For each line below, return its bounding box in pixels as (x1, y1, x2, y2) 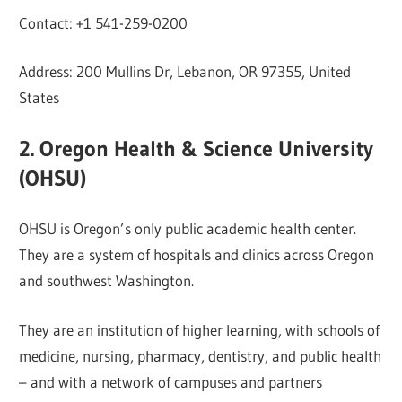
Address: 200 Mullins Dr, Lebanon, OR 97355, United (19, 62, 352, 82)
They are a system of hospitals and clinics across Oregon (19, 245, 375, 265)
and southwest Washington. (19, 271, 195, 291)
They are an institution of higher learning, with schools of (19, 319, 380, 339)
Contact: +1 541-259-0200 (19, 13, 188, 32)
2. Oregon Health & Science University (19, 135, 374, 162)
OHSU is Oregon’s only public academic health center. (19, 219, 357, 239)
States (19, 88, 60, 108)
